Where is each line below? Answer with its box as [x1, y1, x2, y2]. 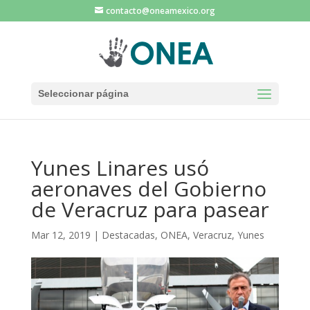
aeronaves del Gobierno [30, 174, 266, 203]
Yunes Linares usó [30, 154, 209, 182]
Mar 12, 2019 [30, 228, 91, 241]
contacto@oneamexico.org [105, 5, 215, 17]
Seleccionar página [37, 88, 129, 99]
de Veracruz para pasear [30, 195, 269, 224]
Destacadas [101, 228, 155, 241]
